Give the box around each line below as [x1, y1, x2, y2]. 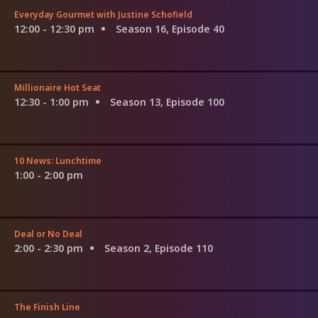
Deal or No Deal [14, 227, 82, 240]
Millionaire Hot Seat [14, 81, 101, 94]
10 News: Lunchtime [14, 154, 102, 167]
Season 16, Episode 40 [116, 21, 224, 35]
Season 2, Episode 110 [104, 241, 213, 255]
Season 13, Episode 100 [110, 94, 224, 109]
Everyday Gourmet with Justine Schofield [14, 8, 192, 21]
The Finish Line [14, 300, 80, 313]
